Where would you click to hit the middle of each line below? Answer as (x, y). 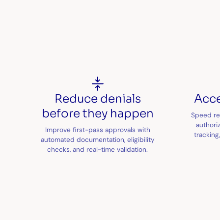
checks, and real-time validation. (98, 149)
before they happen (97, 114)
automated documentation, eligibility (97, 139)
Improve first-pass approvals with (97, 129)
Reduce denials (97, 99)
